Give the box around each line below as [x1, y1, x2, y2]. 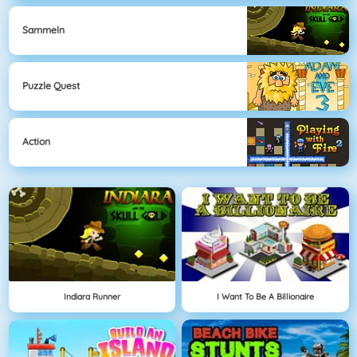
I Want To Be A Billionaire [216, 290, 314, 302]
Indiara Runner [63, 290, 120, 302]
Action [22, 135, 50, 148]
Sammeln [22, 24, 65, 37]
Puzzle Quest [22, 80, 80, 92]
